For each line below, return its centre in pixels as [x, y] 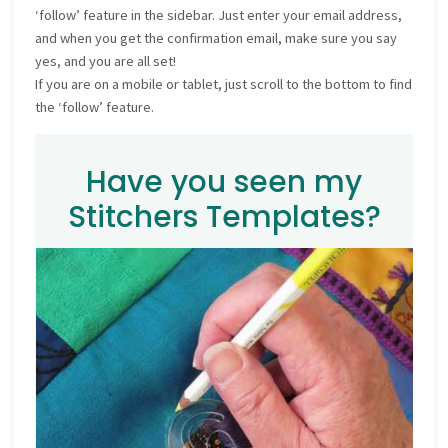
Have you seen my [224, 181]
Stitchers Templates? [224, 216]
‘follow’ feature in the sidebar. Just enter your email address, [219, 15]
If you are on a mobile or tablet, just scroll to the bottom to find [224, 84]
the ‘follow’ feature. [95, 107]
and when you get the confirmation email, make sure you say [216, 38]
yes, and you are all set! [106, 61]
